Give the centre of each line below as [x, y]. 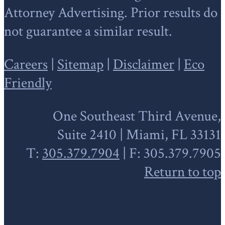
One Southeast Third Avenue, [137, 116]
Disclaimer [144, 64]
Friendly [28, 83]
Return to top [183, 172]
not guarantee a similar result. [88, 31]
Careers [26, 64]
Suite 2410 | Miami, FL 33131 [139, 135]
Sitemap [80, 64]
